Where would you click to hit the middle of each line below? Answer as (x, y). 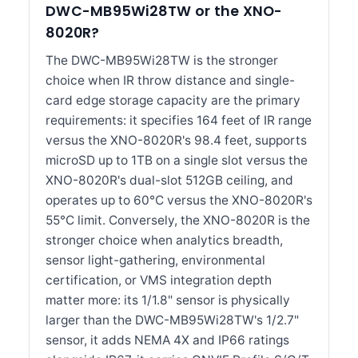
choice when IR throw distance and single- (170, 80)
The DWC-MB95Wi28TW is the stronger (162, 60)
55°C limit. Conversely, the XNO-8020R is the (178, 220)
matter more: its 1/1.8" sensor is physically (168, 300)
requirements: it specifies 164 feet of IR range (179, 120)
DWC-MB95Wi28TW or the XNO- (164, 11)
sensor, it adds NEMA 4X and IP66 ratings (167, 340)
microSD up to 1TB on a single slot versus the (177, 160)
